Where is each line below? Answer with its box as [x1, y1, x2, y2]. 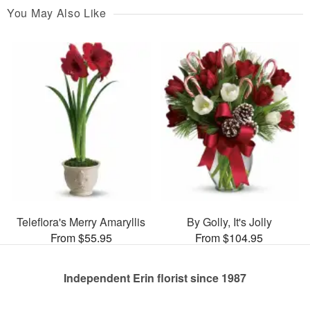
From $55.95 [50, 229, 112, 246]
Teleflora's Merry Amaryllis [17, 213, 145, 230]
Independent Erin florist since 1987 [64, 269, 246, 286]
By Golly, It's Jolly [186, 213, 272, 230]
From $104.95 [195, 229, 263, 246]
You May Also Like [7, 5, 107, 21]
